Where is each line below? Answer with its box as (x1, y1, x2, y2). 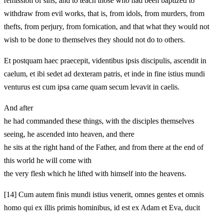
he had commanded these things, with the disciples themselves (4, 116, 194, 125)
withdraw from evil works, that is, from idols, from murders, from (4, 9, 204, 18)
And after (4, 103, 33, 112)
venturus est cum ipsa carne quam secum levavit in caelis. (4, 82, 180, 91)
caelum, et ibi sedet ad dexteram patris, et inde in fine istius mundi (4, 69, 205, 78)
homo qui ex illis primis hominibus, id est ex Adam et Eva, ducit (4, 203, 200, 212)
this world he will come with (4, 156, 91, 164)
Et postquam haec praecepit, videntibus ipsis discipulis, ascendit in (4, 56, 206, 65)
